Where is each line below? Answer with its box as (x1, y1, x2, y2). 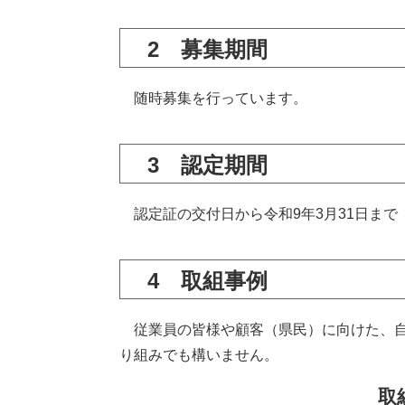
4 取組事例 (147, 268, 268, 293)
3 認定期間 (147, 153, 268, 177)
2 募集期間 (147, 37, 268, 61)
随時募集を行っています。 (119, 90, 307, 106)
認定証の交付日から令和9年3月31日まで (119, 206, 398, 221)
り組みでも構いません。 (119, 347, 278, 363)
